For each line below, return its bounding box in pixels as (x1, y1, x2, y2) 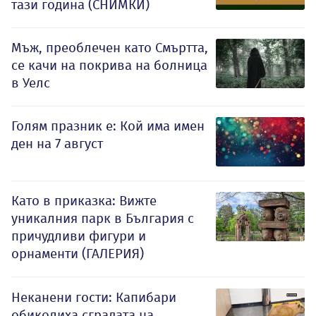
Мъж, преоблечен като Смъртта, (11, 39, 208, 56)
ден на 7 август (11, 135, 103, 152)
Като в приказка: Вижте (11, 193, 157, 209)
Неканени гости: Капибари (11, 289, 176, 306)
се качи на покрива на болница (11, 57, 207, 74)
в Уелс (11, 75, 50, 92)
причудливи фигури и (11, 228, 146, 245)
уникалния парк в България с (11, 210, 194, 227)
